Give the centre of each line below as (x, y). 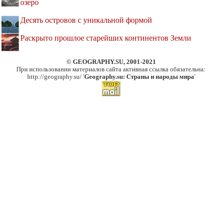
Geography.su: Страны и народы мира (139, 77)
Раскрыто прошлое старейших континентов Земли (106, 38)
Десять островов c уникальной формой (86, 20)
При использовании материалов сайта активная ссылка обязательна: (111, 70)
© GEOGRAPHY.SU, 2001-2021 (111, 62)
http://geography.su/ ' (55, 77)
